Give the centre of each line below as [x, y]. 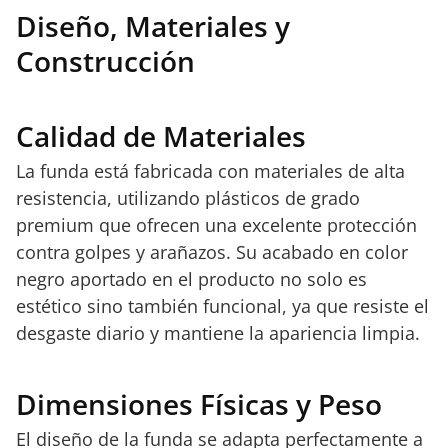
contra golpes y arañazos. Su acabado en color [212, 252]
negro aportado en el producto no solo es [191, 279]
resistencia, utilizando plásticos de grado [188, 198]
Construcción [105, 61]
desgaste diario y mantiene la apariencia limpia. [218, 333]
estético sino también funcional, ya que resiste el [222, 306]
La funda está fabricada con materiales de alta [210, 171]
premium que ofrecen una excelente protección [216, 225]
